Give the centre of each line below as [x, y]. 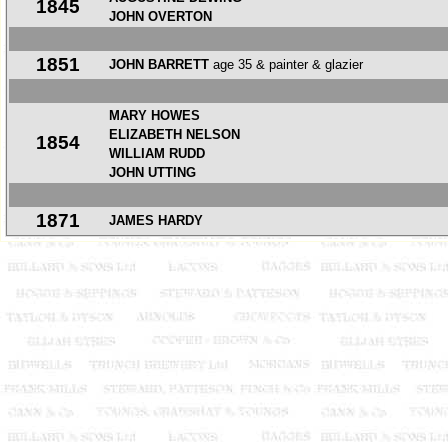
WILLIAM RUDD [157, 153]
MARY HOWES [154, 115]
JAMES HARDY [156, 220]
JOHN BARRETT [161, 64]
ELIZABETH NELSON [174, 134]
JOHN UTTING [152, 172]
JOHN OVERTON [160, 16]
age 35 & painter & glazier [288, 64]
